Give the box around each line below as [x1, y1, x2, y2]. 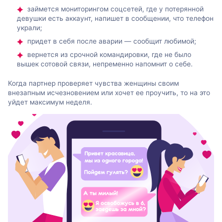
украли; [17, 23, 42, 32]
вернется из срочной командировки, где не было [27, 51, 191, 59]
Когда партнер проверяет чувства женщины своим [8, 79, 179, 88]
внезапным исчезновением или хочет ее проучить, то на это [8, 89, 210, 97]
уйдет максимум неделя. [8, 98, 92, 107]
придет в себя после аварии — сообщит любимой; [27, 37, 196, 46]
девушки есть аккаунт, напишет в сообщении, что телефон [17, 14, 214, 22]
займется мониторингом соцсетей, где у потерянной [27, 4, 204, 13]
